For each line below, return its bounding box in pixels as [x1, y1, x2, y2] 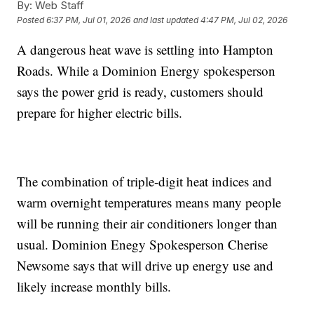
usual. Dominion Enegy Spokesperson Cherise [17, 235, 268, 253]
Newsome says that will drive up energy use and [17, 256, 274, 274]
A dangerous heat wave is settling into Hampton [17, 40, 274, 58]
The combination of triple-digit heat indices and [17, 172, 273, 190]
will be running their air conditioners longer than [17, 214, 278, 232]
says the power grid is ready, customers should [17, 82, 264, 100]
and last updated [133, 14, 199, 25]
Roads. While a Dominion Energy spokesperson [17, 61, 276, 79]
